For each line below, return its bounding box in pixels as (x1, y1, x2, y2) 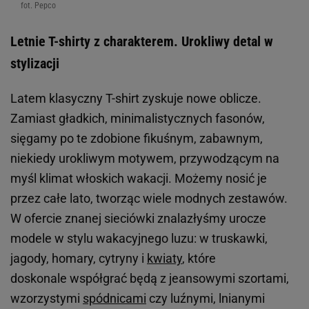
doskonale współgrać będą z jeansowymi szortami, (10, 270, 289, 286)
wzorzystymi (10, 290, 83, 306)
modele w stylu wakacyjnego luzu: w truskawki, (10, 230, 268, 246)
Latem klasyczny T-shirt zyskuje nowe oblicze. (10, 90, 261, 106)
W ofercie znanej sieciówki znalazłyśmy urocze (10, 210, 266, 226)
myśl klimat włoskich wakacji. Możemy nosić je (10, 170, 267, 186)
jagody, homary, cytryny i (10, 250, 147, 266)
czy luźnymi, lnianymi (146, 290, 265, 306)
